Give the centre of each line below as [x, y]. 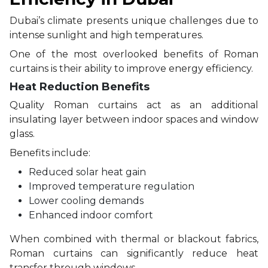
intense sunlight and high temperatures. [106, 35]
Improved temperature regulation [112, 186]
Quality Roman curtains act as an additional [134, 105]
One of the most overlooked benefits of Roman [134, 54]
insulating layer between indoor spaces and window [134, 119]
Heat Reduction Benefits [80, 86]
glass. [22, 133]
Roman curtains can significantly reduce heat [134, 253]
